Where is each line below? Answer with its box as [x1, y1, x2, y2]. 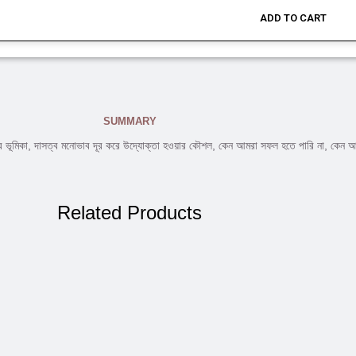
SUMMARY [103, 115, 157, 127]
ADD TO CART [259, 12, 327, 24]
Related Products [57, 202, 202, 223]
